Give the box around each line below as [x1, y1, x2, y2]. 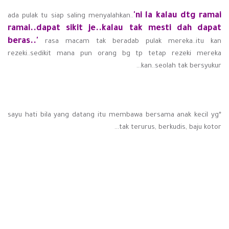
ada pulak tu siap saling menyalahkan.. [8, 12, 134, 20]
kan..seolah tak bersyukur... [141, 62, 221, 71]
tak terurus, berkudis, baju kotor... [119, 124, 221, 132]
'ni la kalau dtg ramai [133, 11, 222, 21]
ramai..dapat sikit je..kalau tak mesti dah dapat [8, 24, 221, 34]
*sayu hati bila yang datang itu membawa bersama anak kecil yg [8, 111, 219, 120]
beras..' [8, 37, 38, 47]
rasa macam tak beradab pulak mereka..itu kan [38, 38, 221, 46]
